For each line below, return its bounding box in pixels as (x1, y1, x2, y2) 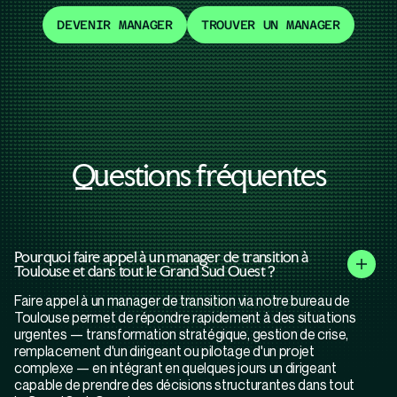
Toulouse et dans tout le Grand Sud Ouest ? (14, 261, 276, 281)
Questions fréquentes (71, 157, 326, 194)
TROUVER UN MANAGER (200, 18, 340, 33)
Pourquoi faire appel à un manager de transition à (14, 247, 308, 267)
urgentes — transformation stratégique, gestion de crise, (14, 325, 349, 344)
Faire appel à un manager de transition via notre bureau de (14, 292, 350, 310)
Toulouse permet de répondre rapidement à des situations (14, 308, 356, 327)
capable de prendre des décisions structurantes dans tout (14, 376, 355, 394)
